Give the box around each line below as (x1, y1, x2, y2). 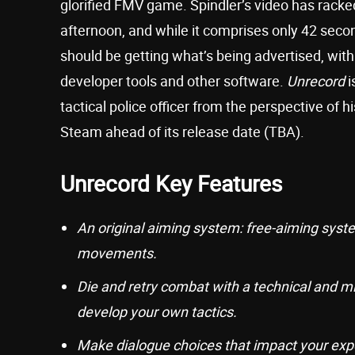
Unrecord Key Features (60, 168, 282, 199)
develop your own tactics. (77, 302, 237, 322)
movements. (77, 243, 157, 263)
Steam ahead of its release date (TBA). (60, 122, 304, 142)
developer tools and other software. (60, 71, 287, 91)
